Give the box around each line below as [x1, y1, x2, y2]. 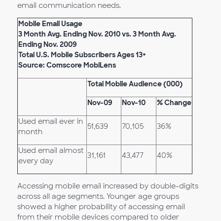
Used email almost [18, 146, 84, 155]
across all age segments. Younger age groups [17, 192, 179, 201]
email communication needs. [17, 1, 121, 10]
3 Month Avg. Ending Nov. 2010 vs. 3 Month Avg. [18, 30, 176, 38]
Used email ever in [18, 117, 83, 126]
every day [18, 156, 53, 165]
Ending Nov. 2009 [18, 40, 77, 49]
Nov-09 [87, 98, 112, 107]
